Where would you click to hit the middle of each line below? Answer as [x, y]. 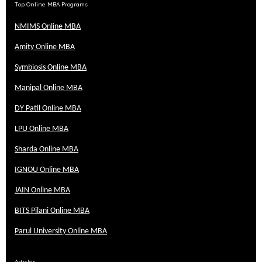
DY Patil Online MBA [48, 108]
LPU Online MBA [42, 129]
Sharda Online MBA [46, 149]
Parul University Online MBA [61, 231]
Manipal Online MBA [49, 88]
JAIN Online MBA [42, 190]
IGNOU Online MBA [47, 170]
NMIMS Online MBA [48, 27]
